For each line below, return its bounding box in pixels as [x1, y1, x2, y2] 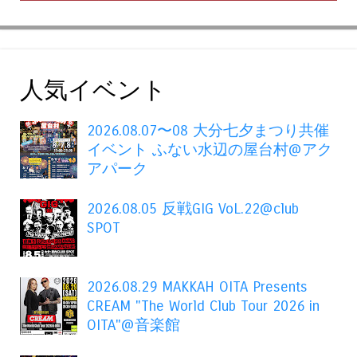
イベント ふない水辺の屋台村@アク [87, 140, 333, 159]
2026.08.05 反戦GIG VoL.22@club [87, 199, 300, 218]
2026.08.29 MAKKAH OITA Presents [87, 277, 308, 296]
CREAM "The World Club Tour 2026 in [87, 296, 320, 315]
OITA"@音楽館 [87, 316, 181, 334]
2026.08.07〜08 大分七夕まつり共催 [87, 121, 330, 139]
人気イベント [20, 76, 167, 105]
